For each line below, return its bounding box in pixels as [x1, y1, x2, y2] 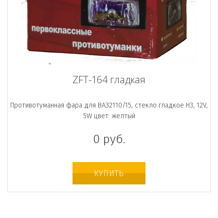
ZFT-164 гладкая [73, 73, 145, 86]
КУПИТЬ [94, 168, 124, 178]
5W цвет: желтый [83, 111, 135, 120]
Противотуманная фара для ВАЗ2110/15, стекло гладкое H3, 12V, [10, 101, 208, 109]
